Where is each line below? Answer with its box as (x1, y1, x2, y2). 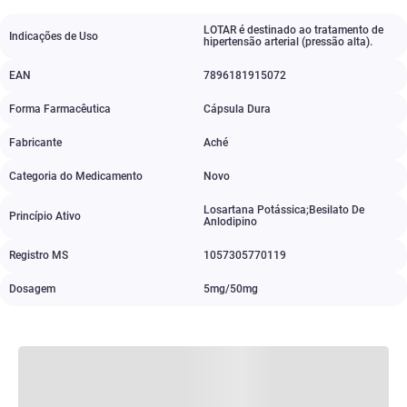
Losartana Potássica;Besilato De (203, 203, 364, 216)
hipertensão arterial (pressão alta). (203, 35, 372, 48)
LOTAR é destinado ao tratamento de (203, 24, 383, 36)
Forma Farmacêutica (9, 103, 111, 115)
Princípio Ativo (9, 209, 81, 223)
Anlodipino (203, 215, 257, 228)
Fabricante (9, 136, 62, 149)
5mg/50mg (203, 283, 258, 295)
